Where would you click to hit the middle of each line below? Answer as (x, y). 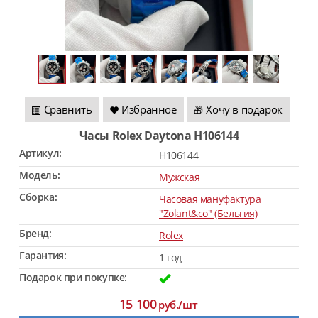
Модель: (40, 175)
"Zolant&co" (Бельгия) (208, 213)
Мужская (180, 177)
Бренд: (35, 233)
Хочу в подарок (244, 109)
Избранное (149, 109)
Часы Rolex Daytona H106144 (163, 136)
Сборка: (38, 197)
